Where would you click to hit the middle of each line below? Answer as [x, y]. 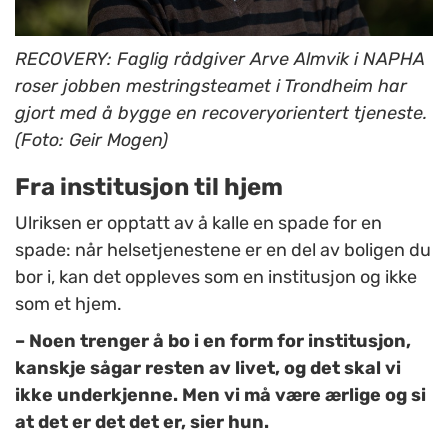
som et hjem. [68, 304]
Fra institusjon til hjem [149, 187]
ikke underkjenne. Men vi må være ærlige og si [220, 395]
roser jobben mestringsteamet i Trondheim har [211, 86]
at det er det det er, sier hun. [142, 422]
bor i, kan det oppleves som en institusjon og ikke [216, 277]
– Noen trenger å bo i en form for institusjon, [213, 341]
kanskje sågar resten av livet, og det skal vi [208, 368]
